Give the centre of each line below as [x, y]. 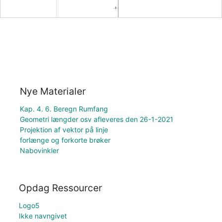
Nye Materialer [53, 91]
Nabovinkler [39, 150]
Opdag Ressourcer [60, 188]
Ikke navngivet [43, 216]
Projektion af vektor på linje [64, 129]
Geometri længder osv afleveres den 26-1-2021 [97, 119]
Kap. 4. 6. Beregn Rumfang [64, 109]
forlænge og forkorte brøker [65, 140]
